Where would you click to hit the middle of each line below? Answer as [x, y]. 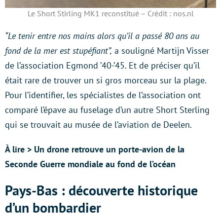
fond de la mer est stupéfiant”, [58, 50]
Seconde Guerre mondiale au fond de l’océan [90, 164]
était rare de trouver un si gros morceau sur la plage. [106, 80]
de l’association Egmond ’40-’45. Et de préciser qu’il [102, 65]
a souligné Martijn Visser [161, 50]
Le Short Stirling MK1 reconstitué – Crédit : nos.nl [110, 13]
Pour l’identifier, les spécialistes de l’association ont [103, 95]
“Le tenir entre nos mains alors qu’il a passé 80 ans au [102, 36]
